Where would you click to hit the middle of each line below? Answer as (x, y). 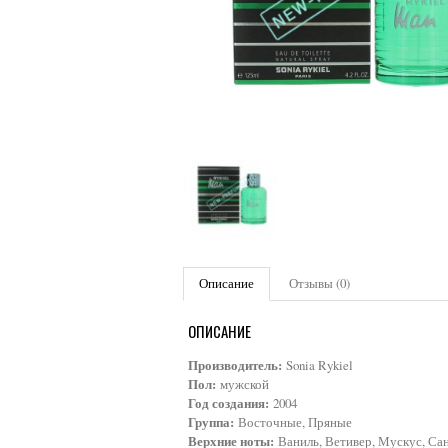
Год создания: (228, 402)
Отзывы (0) (319, 282)
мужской (242, 383)
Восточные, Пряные (293, 421)
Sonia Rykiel (317, 364)
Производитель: (235, 364)
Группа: (211, 421)
